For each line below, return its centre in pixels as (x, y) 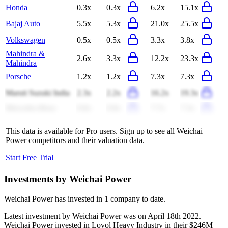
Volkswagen (25, 40)
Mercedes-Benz (31, 109)
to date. (153, 198)
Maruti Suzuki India (38, 93)
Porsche (18, 77)
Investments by (37, 179)
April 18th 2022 (173, 216)
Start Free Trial (30, 158)
